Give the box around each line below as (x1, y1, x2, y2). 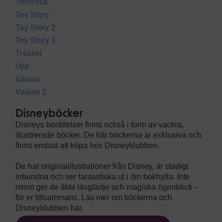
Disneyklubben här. (15, 204, 84, 212)
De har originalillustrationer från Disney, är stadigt (15, 162, 189, 170)
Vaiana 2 (15, 87, 47, 97)
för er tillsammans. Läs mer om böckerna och (15, 193, 172, 202)
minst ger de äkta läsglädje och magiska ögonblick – (15, 183, 199, 191)
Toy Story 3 (15, 36, 56, 45)
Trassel (15, 49, 42, 58)
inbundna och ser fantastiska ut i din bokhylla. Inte (15, 172, 190, 181)
